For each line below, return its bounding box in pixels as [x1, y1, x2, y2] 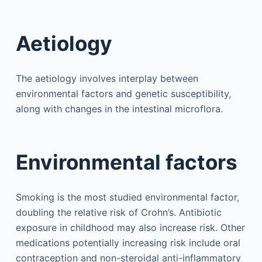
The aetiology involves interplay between [15, 72, 198, 84]
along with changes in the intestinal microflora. [15, 102, 223, 115]
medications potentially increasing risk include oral [15, 236, 240, 249]
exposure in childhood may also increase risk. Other [15, 221, 245, 233]
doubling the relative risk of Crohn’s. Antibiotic [15, 206, 222, 218]
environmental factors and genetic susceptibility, [15, 87, 231, 99]
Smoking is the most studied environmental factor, [15, 191, 239, 203]
